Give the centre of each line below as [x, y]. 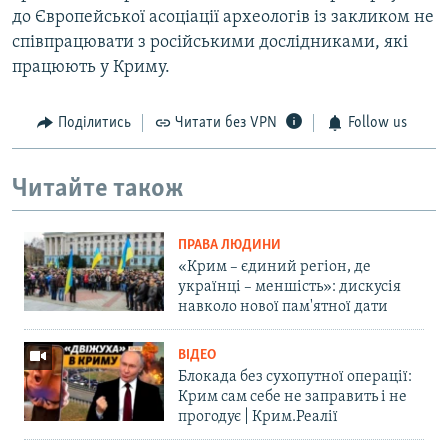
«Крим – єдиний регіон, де [274, 267]
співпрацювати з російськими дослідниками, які [210, 43]
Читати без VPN [226, 123]
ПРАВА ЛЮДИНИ [229, 246]
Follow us [377, 123]
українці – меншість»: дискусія [289, 287]
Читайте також [98, 189]
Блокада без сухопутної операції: [295, 377]
